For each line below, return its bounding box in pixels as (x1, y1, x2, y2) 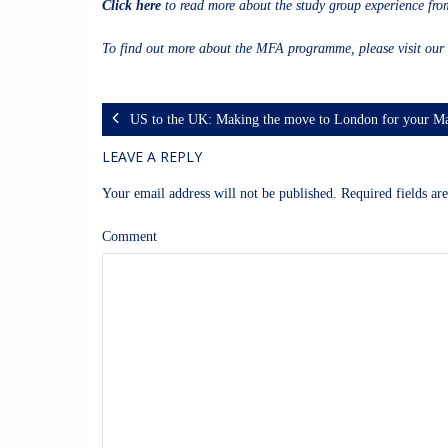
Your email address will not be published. (102, 186, 337, 202)
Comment (102, 229, 157, 245)
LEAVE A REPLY (102, 147, 202, 167)
